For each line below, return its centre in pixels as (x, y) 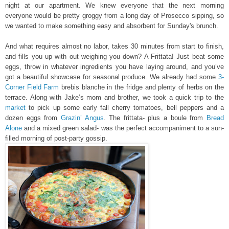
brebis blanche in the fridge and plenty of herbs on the (143, 87)
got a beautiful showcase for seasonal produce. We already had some (112, 77)
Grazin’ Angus (82, 118)
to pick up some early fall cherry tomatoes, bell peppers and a (125, 108)
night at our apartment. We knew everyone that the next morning (114, 6)
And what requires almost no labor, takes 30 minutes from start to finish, (114, 47)
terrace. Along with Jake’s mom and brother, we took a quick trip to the (114, 98)
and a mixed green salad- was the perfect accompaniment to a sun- (123, 128)
